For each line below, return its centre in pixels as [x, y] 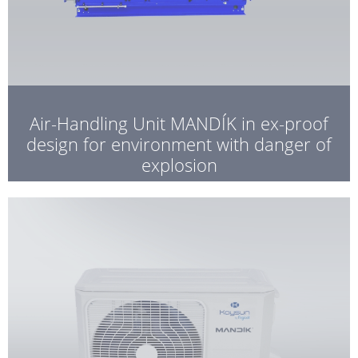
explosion [179, 164]
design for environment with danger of [179, 143]
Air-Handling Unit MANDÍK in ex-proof [179, 123]
